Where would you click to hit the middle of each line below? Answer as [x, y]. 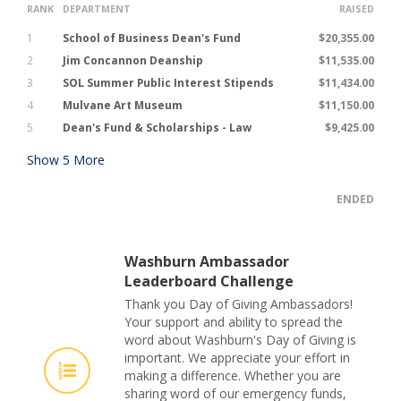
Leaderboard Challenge [209, 281]
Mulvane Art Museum [123, 105]
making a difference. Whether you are [233, 375]
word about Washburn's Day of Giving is [240, 339]
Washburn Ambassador [207, 261]
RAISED [357, 9]
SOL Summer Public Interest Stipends [168, 82]
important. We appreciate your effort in [237, 357]
